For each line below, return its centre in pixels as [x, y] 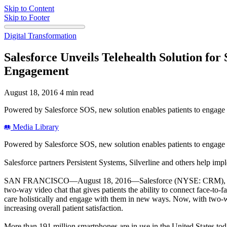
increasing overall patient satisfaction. [64, 208]
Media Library [35, 127]
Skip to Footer [27, 17]
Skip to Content [29, 8]
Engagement [36, 71]
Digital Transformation [40, 36]
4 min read [77, 92]
